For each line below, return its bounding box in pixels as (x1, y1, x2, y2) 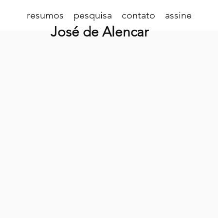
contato (121, 9, 155, 21)
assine (164, 9, 192, 21)
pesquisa (73, 9, 112, 21)
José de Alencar (50, 24, 148, 40)
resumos (26, 9, 64, 21)
